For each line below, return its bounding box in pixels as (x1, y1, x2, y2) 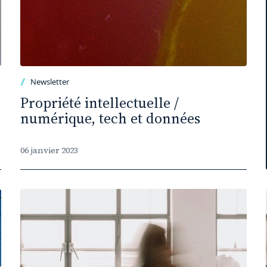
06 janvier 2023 (20, 144, 78, 156)
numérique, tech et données (20, 108, 200, 128)
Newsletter (30, 76, 69, 87)
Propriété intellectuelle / (20, 93, 179, 113)
